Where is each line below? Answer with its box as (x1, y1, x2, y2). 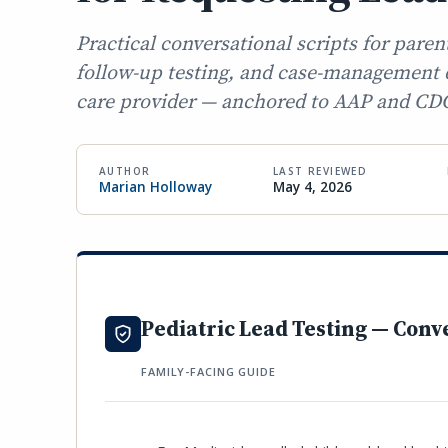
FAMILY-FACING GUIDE (141, 364, 276, 379)
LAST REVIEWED (273, 164, 368, 178)
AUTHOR (99, 164, 151, 178)
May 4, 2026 (273, 178, 352, 196)
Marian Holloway (99, 178, 212, 196)
